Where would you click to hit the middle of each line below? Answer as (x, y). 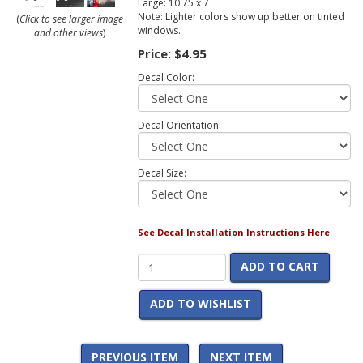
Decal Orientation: (179, 126)
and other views (69, 33)
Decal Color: (166, 78)
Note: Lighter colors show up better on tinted (241, 17)
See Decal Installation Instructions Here (233, 232)
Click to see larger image (72, 19)
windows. (159, 31)
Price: (156, 54)
